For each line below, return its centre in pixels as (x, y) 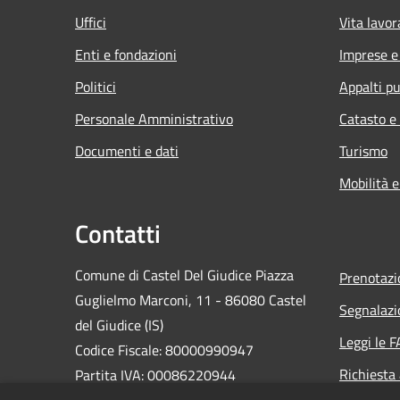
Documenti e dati (127, 150)
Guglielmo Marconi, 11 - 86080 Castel (191, 300)
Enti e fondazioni (126, 54)
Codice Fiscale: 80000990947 (164, 350)
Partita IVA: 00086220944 (155, 375)
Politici (96, 86)
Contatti (118, 233)
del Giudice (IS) (119, 325)
